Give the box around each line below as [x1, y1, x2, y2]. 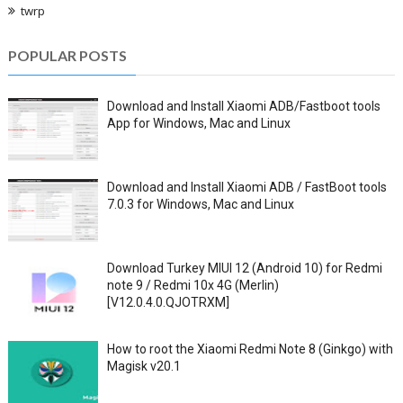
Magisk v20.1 [106, 358, 181, 373]
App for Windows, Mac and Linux [106, 115, 291, 130]
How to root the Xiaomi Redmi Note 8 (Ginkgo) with [106, 341, 393, 356]
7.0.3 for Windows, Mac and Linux [106, 196, 294, 211]
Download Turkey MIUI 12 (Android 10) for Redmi [106, 260, 382, 275]
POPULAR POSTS [7, 46, 127, 64]
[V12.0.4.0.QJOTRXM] [106, 294, 229, 309]
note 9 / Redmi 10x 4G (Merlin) [106, 277, 279, 292]
